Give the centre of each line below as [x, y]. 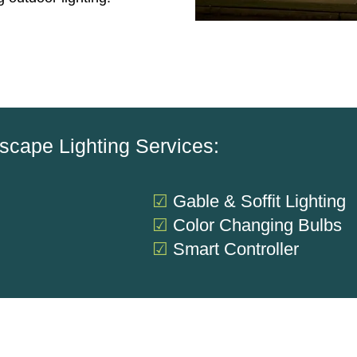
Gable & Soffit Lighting [259, 201]
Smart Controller [236, 249]
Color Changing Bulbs [257, 225]
